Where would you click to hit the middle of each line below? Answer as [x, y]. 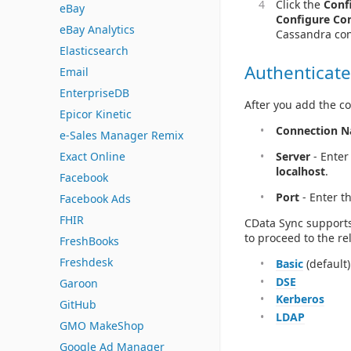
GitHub [78, 304]
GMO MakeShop [102, 326]
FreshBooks [89, 241]
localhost [300, 172]
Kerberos [300, 299]
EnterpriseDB [94, 93]
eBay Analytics [97, 29]
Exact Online [92, 156]
